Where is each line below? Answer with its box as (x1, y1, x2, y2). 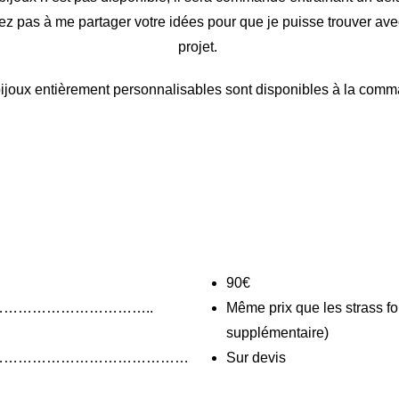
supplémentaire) (226, 325, 329, 340)
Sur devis (226, 350, 286, 365)
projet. (178, 39, 221, 54)
